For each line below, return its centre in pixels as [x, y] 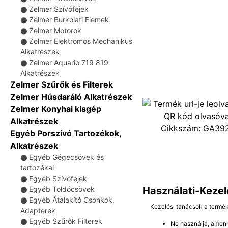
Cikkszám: [182, 128]
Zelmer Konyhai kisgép [56, 109]
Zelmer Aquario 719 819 [69, 62]
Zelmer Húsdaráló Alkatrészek [71, 97]
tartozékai [37, 168]
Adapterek [38, 210]
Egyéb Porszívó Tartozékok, [66, 133]
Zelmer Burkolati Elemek [69, 20]
